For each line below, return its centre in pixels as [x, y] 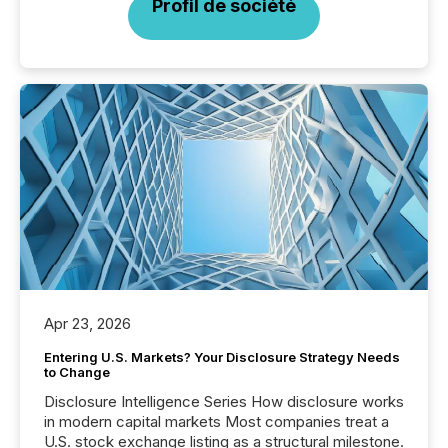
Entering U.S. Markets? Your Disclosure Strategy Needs [222, 356]
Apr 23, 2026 [87, 323]
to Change [77, 371]
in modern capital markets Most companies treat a [216, 421]
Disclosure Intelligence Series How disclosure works [224, 401]
